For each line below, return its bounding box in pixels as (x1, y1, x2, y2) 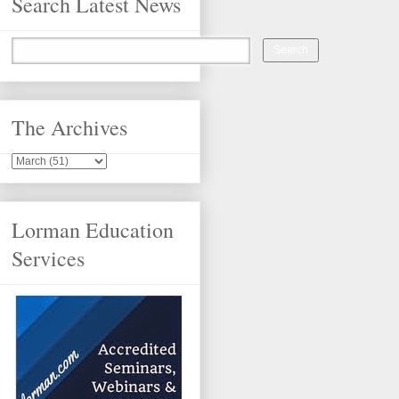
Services (12, 243, 85, 273)
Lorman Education (12, 215, 174, 244)
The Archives (12, 113, 127, 142)
